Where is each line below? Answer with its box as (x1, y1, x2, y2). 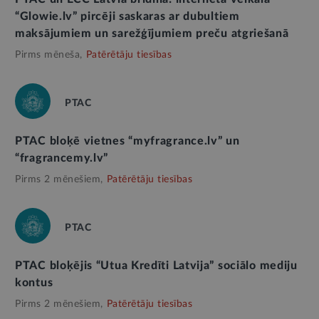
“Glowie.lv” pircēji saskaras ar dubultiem (15, 11, 240, 23)
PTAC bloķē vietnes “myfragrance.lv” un (15, 135, 240, 147)
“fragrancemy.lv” (15, 152, 109, 164)
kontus (15, 277, 53, 289)
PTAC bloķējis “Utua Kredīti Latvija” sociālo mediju (15, 260, 298, 272)
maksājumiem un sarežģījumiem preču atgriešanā (15, 28, 289, 40)
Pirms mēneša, (15, 50, 83, 61)
